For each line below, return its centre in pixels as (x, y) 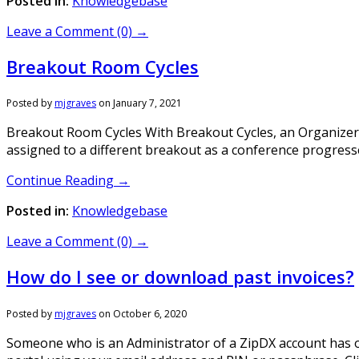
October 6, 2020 (150, 313)
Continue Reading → (68, 180)
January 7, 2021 (147, 103)
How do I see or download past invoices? (180, 277)
